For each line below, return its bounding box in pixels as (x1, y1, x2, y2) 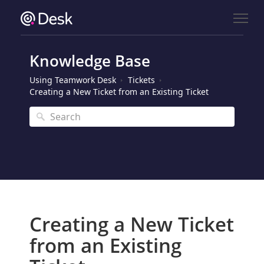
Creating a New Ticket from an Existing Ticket (29, 86, 209, 97)
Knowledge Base (29, 50, 150, 71)
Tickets (128, 74, 155, 85)
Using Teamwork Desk (29, 74, 116, 85)
